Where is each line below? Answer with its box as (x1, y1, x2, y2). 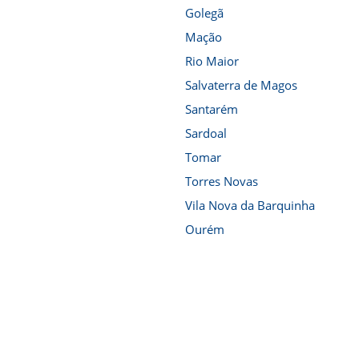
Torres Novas (185, 173, 258, 189)
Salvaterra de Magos (185, 77, 297, 93)
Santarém (185, 101, 238, 117)
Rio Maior (185, 53, 239, 69)
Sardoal (185, 125, 227, 141)
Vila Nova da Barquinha (185, 197, 315, 213)
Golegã (185, 5, 224, 21)
